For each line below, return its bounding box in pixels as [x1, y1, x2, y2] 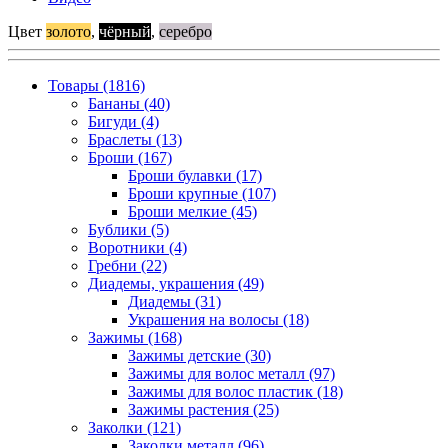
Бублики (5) [88, 220, 169, 238]
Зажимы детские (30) [128, 346, 271, 364]
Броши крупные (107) [128, 184, 276, 202]
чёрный [99, 22, 151, 40]
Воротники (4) [88, 238, 187, 256]
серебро [159, 22, 212, 40]
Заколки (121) [88, 418, 181, 436]
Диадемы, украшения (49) [88, 274, 264, 292]
